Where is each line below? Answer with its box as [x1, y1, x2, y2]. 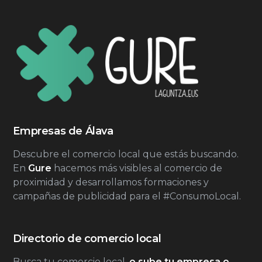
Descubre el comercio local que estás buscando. [13, 148, 239, 160]
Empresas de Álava [13, 124, 113, 137]
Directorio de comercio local [13, 232, 161, 245]
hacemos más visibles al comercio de [51, 162, 223, 174]
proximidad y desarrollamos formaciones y [13, 176, 209, 188]
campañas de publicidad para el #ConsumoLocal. [13, 190, 242, 202]
